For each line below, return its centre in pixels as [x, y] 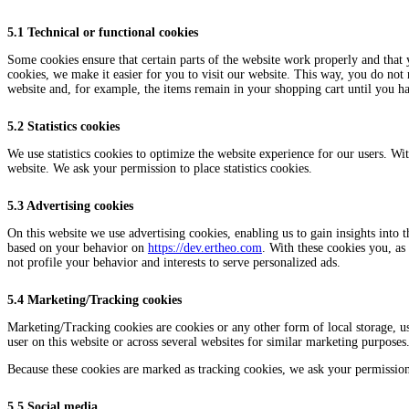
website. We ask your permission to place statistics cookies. [160, 169]
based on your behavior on [78, 248]
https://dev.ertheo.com [205, 248]
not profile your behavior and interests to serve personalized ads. [174, 263]
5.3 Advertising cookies [70, 206]
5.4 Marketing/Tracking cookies [94, 300]
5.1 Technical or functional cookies [103, 33]
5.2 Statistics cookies [63, 127]
